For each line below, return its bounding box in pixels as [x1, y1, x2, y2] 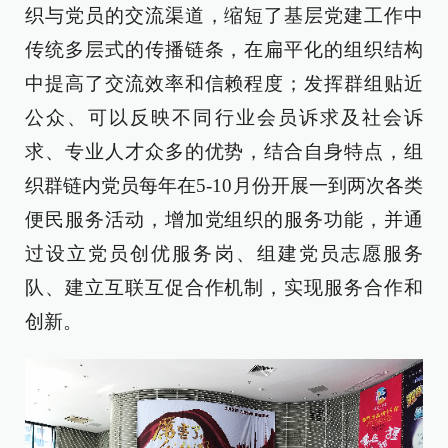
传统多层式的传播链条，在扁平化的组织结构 [25, 38, 423, 60]
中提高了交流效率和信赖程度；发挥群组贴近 [25, 72, 423, 94]
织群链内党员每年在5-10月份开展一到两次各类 [25, 174, 423, 196]
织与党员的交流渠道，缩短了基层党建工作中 [25, 4, 423, 26]
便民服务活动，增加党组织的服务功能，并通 [25, 208, 423, 230]
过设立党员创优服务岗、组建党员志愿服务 [25, 242, 423, 264]
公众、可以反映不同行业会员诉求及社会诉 [25, 106, 423, 128]
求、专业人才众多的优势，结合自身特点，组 [25, 140, 423, 162]
